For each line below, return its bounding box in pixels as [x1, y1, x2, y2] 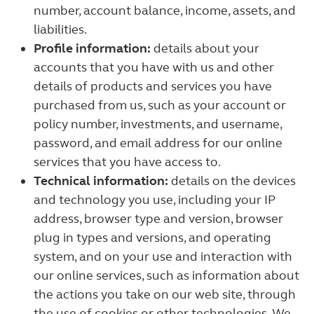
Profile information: [34, 41, 151, 56]
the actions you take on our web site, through [34, 287, 296, 302]
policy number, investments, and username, [34, 116, 282, 132]
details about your [151, 41, 259, 56]
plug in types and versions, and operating [34, 230, 271, 245]
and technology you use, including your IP [34, 192, 275, 207]
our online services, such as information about [34, 268, 299, 283]
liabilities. [34, 22, 87, 37]
